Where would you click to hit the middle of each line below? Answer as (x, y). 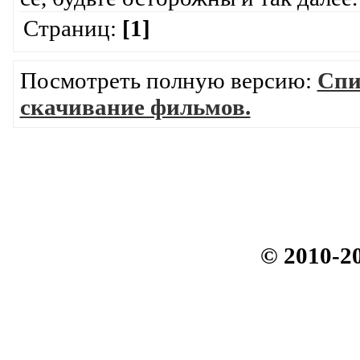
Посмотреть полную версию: (168, 80)
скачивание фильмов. (135, 106)
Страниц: (72, 28)
